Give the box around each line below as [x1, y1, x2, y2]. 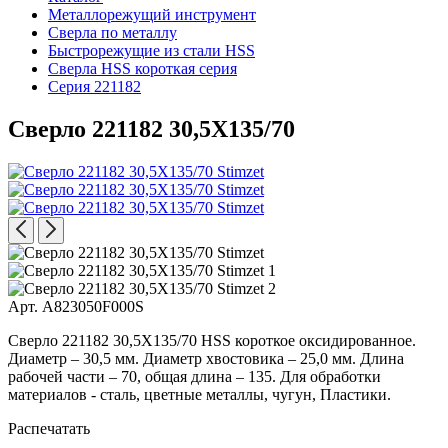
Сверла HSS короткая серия [48, 60, 237, 77]
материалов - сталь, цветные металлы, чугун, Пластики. [8, 385, 391, 403]
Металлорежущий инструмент [48, 6, 256, 23]
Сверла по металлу [48, 24, 177, 41]
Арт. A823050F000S [8, 297, 144, 315]
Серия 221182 [48, 78, 141, 95]
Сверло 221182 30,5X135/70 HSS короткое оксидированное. [8, 331, 416, 349]
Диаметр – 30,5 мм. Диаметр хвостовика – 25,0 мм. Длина [8, 349, 404, 367]
